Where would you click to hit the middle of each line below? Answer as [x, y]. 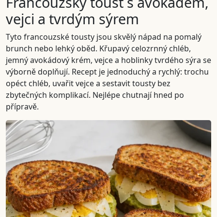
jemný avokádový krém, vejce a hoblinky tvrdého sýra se [108, 60]
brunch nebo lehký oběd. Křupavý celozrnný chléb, [98, 48]
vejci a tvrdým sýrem [72, 19]
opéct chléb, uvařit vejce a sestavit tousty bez [88, 83]
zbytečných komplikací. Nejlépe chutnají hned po [95, 95]
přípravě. [22, 107]
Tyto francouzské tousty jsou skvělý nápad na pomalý [104, 37]
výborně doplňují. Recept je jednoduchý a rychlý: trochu [107, 72]
